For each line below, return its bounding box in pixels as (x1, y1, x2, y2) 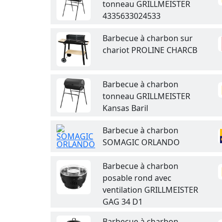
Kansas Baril (103, 103, 148, 113)
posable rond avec (103, 172, 171, 183)
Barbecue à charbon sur (103, 33, 193, 44)
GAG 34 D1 (103, 196, 143, 207)
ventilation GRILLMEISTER (103, 184, 198, 195)
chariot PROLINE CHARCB (103, 45, 197, 55)
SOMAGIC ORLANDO (103, 137, 180, 148)
